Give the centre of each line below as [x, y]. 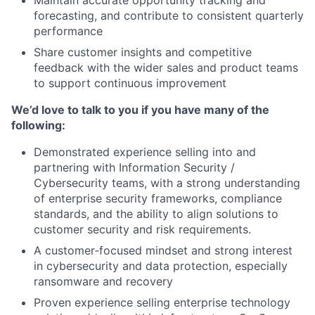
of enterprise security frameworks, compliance [158, 198]
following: [38, 125]
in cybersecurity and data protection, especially [161, 266]
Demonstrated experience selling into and [145, 152]
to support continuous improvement [130, 83]
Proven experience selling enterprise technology [162, 302]
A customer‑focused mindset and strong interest [163, 250]
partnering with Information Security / [134, 167]
